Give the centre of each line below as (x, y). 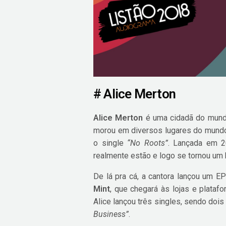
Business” (111, 214)
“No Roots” (148, 143)
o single (110, 143)
